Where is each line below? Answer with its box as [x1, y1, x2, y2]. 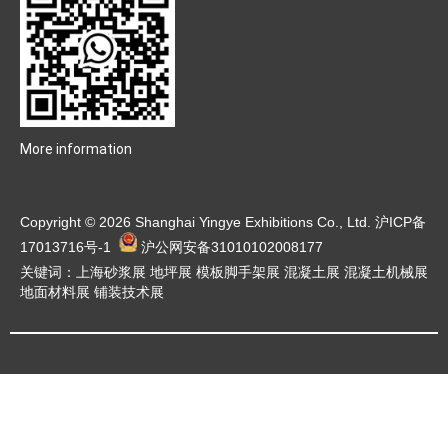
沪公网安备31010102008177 [141, 239, 323, 256]
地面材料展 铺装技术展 [20, 284, 164, 301]
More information [20, 141, 132, 158]
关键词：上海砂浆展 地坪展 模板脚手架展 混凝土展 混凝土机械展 [20, 264, 428, 281]
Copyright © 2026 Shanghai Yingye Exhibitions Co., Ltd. [20, 214, 375, 231]
